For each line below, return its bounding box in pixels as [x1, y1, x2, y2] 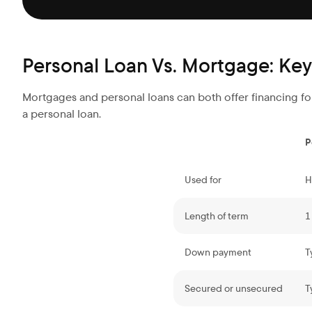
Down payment [185, 246, 251, 259]
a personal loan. [22, 107, 101, 122]
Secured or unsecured [185, 282, 283, 295]
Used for [185, 173, 221, 187]
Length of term [185, 210, 249, 223]
